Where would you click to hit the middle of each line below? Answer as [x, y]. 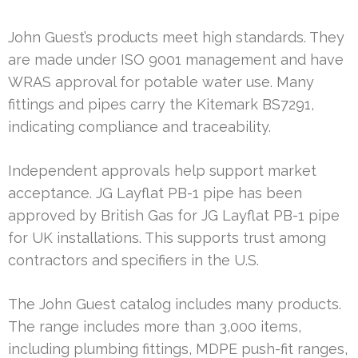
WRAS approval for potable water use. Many [161, 82]
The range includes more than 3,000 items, [155, 326]
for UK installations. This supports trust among [167, 237]
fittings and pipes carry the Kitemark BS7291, [161, 104]
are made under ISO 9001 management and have [176, 59]
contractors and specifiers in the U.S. [133, 260]
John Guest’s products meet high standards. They [176, 37]
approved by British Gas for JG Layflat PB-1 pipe [174, 215]
